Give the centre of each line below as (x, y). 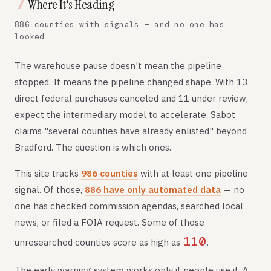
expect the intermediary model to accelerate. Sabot (125, 115)
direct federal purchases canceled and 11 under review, (131, 98)
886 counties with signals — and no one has (119, 24)
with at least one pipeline (193, 173)
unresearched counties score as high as (99, 242)
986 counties (109, 173)
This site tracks (48, 173)
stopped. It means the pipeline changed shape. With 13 (131, 82)
